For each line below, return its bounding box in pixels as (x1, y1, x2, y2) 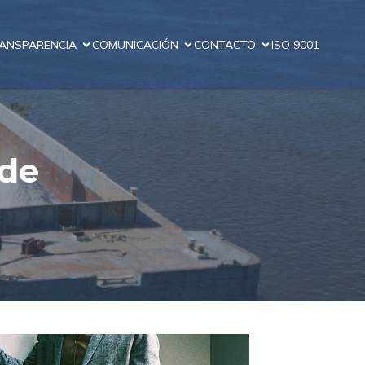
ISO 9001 (271, 37, 319, 52)
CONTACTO (194, 37, 256, 52)
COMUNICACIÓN (92, 37, 178, 52)
